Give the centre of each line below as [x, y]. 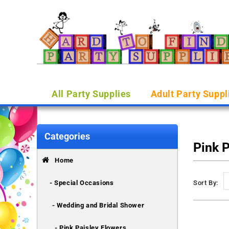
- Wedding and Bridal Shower [98, 205]
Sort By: [206, 183]
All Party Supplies [91, 94]
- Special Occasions [82, 183]
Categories [67, 136]
